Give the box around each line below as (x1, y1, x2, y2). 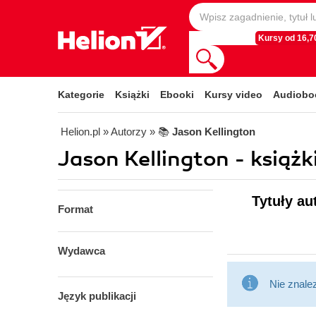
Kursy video (205, 89, 262, 100)
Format (58, 203, 93, 215)
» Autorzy (103, 126, 147, 138)
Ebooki (160, 89, 194, 100)
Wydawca (58, 245, 105, 257)
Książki (115, 89, 150, 100)
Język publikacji (58, 290, 136, 302)
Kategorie (58, 89, 104, 100)
